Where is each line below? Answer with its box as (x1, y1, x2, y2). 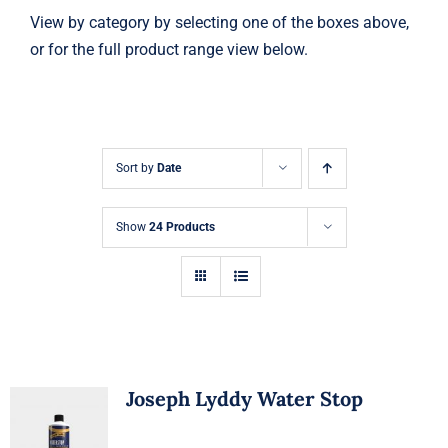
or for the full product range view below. (29, 39, 308, 59)
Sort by (115, 160, 157, 175)
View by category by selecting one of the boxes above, (29, 12, 409, 32)
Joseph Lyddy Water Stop (125, 385, 363, 411)
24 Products (148, 219, 215, 234)
